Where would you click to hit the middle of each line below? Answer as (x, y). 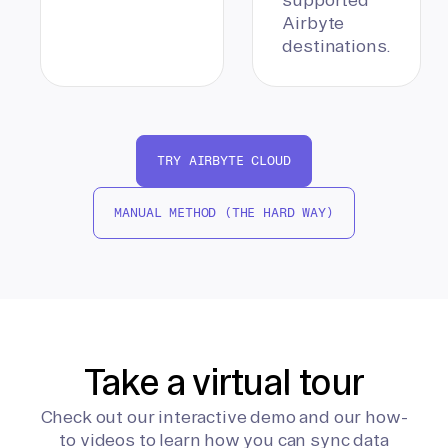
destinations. (337, 46)
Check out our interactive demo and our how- (224, 417)
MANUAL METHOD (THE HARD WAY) (224, 213)
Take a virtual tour (224, 382)
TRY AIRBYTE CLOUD (224, 161)
